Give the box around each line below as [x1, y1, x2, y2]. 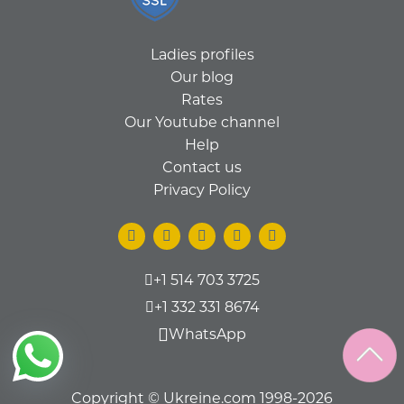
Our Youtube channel [124, 113, 280, 131]
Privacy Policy [153, 180, 251, 198]
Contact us [162, 158, 242, 176]
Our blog [170, 68, 234, 86]
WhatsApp [169, 325, 246, 343]
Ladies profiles [150, 45, 254, 63]
